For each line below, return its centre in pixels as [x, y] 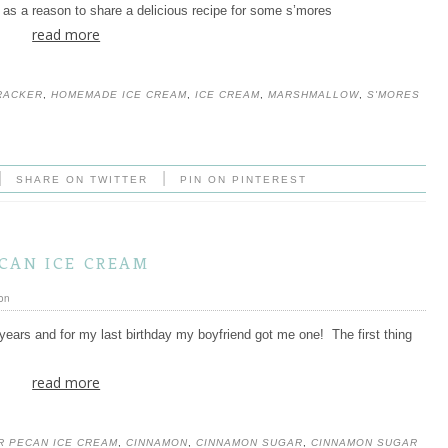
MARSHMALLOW [313, 95]
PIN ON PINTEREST [244, 180]
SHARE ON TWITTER [82, 180]
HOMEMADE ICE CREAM [118, 95]
